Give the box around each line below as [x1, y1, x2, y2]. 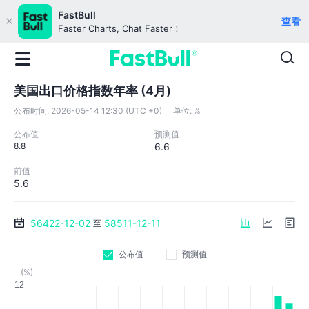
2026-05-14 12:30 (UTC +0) [51, 106, 162, 116]
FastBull [58, 9, 96, 21]
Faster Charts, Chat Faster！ [58, 23, 181, 34]
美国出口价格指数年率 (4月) [14, 83, 171, 98]
